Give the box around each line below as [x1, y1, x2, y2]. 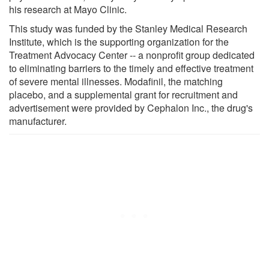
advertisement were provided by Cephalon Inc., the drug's [9, 100, 253, 115]
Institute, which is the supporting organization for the [9, 34, 229, 49]
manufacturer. [9, 113, 67, 128]
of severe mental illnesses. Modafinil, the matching [9, 74, 223, 88]
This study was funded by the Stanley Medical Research [9, 21, 247, 35]
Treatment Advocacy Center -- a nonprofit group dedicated [9, 47, 255, 62]
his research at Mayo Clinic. [9, 2, 127, 16]
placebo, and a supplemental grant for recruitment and [9, 87, 238, 101]
